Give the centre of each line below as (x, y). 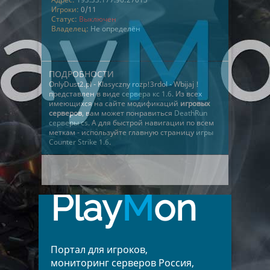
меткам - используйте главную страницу (122, 132)
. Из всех (187, 94)
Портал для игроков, (99, 250)
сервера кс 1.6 (147, 94)
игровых (195, 103)
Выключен (98, 19)
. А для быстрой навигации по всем (151, 123)
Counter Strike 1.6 (79, 142)
